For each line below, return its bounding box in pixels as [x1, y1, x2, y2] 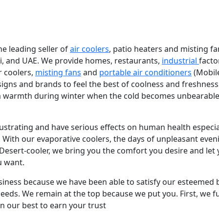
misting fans [35, 67, 81, 78]
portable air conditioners [99, 67, 192, 78]
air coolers [70, 44, 109, 54]
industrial [162, 55, 199, 66]
